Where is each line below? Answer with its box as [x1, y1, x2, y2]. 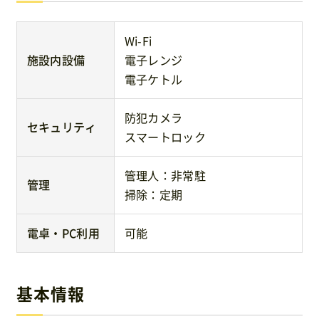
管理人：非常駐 [124, 167, 206, 184]
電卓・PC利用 [26, 224, 100, 242]
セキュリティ [26, 118, 97, 136]
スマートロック [124, 128, 206, 146]
